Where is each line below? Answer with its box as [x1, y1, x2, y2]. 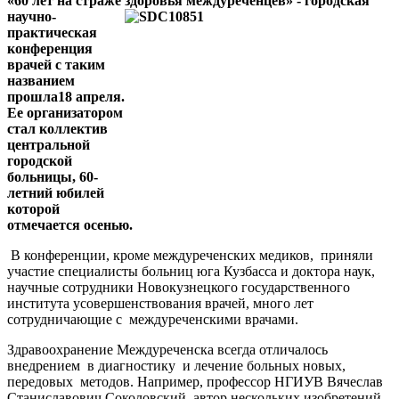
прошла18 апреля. [7, 88, 125, 104]
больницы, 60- [7, 168, 98, 184]
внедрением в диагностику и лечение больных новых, [7, 357, 346, 373]
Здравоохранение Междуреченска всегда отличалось [7, 341, 328, 357]
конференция [7, 40, 93, 56]
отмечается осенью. [7, 216, 133, 232]
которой [7, 200, 60, 216]
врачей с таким [7, 56, 105, 72]
